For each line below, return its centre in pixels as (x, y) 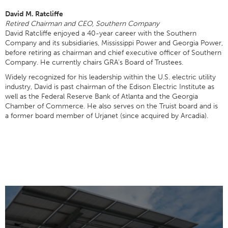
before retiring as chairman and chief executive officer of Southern (113, 53)
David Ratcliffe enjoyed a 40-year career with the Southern (101, 33)
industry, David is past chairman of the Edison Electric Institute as (110, 87)
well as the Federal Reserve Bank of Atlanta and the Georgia (102, 96)
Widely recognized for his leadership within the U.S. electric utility (110, 77)
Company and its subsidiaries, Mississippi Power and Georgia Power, (114, 43)
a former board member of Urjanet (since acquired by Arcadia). (107, 116)
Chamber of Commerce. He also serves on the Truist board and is (111, 106)
